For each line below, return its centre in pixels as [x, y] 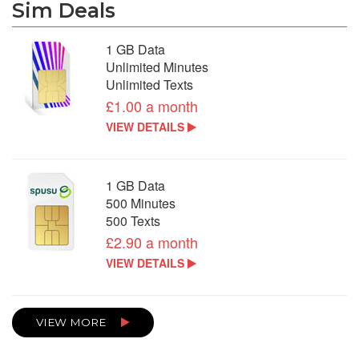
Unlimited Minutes [157, 67]
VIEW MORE [73, 322]
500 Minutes [141, 203]
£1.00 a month [152, 105]
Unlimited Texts [150, 84]
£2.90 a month [152, 242]
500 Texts [133, 220]
